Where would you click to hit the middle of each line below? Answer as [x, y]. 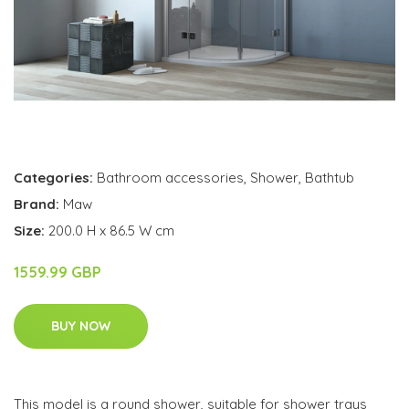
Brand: [38, 204]
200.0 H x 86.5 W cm [111, 230]
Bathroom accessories [170, 177]
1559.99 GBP [58, 272]
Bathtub [330, 177]
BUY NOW [81, 325]
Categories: [53, 177]
